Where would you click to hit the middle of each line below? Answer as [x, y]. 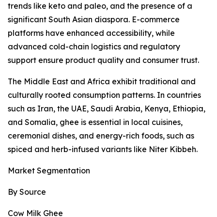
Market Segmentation [49, 171]
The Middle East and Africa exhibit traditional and [102, 82]
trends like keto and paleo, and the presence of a [100, 6]
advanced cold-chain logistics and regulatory [94, 47]
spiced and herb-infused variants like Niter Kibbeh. [103, 149]
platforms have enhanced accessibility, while [91, 33]
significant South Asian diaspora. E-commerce [94, 20]
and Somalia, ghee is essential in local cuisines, [95, 122]
